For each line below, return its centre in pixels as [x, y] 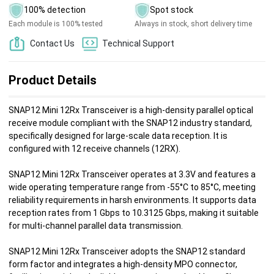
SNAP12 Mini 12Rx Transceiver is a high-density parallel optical [131, 110]
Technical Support [138, 44]
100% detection [55, 10]
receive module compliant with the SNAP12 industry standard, [130, 123]
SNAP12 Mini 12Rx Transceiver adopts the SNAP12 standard [127, 252]
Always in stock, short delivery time [193, 24]
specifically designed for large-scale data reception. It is [118, 136]
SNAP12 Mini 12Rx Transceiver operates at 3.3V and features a [132, 175]
